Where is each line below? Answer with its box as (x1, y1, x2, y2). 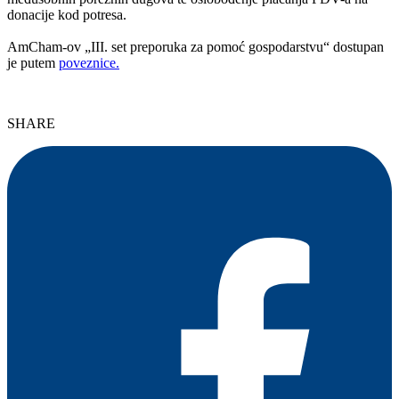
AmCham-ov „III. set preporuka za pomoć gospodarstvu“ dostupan (7, 38, 384, 54)
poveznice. (59, 54, 119, 70)
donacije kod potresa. (7, 6, 130, 22)
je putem (7, 54, 59, 70)
